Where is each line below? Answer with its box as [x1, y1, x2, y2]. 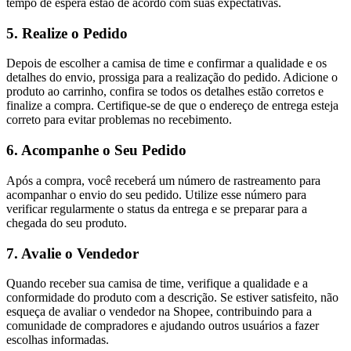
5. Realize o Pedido [6, 24, 128, 42]
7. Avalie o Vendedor [6, 244, 139, 262]
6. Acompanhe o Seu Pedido [6, 142, 186, 159]
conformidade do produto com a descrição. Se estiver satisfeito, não [6, 291, 338, 305]
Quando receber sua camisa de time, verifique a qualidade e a [6, 277, 308, 291]
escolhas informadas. [6, 333, 109, 347]
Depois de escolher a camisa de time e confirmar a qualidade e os [6, 56, 327, 71]
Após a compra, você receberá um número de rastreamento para [6, 173, 320, 187]
